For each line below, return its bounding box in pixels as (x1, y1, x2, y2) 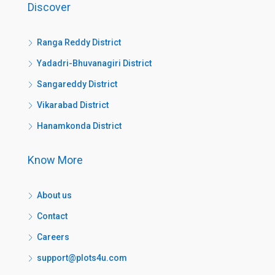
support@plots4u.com (37, 253, 127, 263)
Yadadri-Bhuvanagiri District (37, 58, 152, 68)
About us (37, 190, 72, 200)
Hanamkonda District (37, 121, 122, 131)
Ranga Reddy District (37, 37, 121, 47)
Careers (37, 232, 69, 242)
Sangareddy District (37, 79, 117, 89)
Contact (37, 211, 68, 221)
